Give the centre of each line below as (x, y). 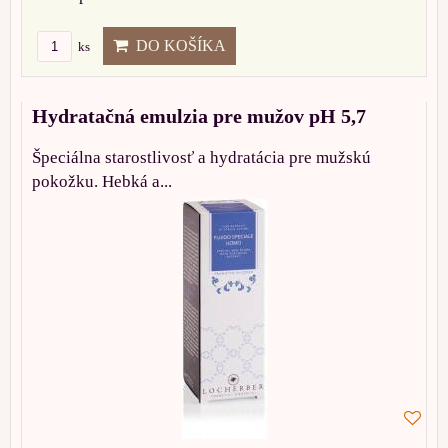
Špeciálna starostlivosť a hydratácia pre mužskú (201, 158)
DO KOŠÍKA (177, 46)
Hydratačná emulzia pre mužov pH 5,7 (199, 116)
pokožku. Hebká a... (102, 182)
